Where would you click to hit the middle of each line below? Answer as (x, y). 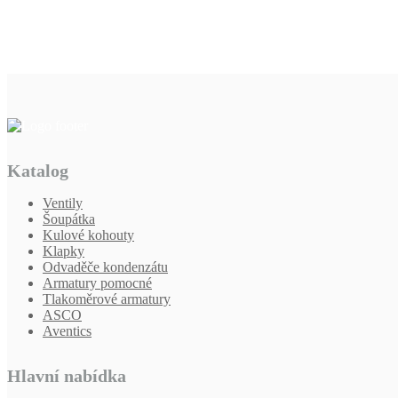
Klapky (64, 251)
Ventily (63, 203)
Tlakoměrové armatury (107, 298)
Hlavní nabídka (67, 375)
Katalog (38, 170)
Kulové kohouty (88, 235)
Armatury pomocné (97, 283)
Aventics (67, 330)
